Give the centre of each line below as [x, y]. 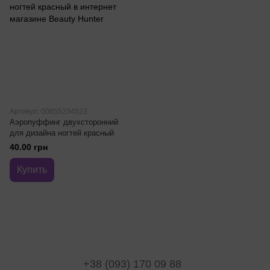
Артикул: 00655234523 [49, 111]
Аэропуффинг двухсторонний [64, 122]
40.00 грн [29, 147]
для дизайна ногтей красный [62, 133]
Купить [32, 170]
